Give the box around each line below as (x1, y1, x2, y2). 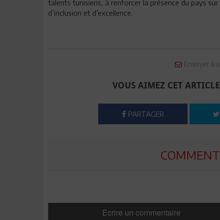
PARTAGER (126, 110, 165, 119)
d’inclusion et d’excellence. (48, 8, 133, 18)
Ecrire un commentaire (102, 207, 181, 219)
